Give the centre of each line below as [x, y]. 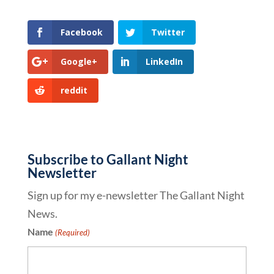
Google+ [79, 61]
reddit [74, 90]
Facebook [81, 32]
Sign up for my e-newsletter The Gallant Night [136, 195]
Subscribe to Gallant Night [108, 159]
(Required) [73, 232]
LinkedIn [164, 61]
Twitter [168, 32]
